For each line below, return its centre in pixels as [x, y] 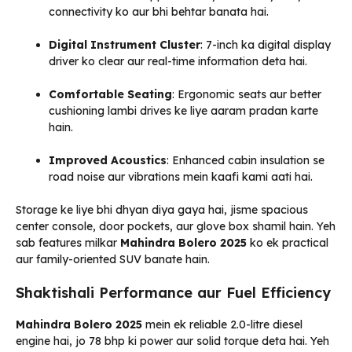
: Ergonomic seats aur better [247, 95]
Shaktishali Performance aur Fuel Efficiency [173, 293]
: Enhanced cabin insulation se [246, 161]
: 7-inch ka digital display [266, 45]
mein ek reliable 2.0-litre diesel [222, 325]
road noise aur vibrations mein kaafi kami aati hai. [181, 177]
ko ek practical [288, 243]
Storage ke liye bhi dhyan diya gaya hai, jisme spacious [162, 210]
